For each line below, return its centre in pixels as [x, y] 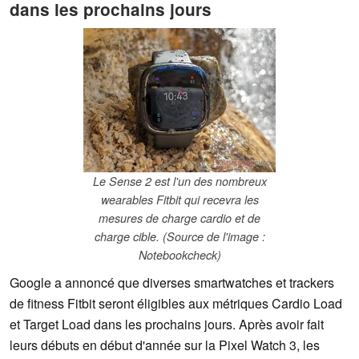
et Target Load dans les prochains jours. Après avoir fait [167, 325]
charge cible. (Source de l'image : [179, 237]
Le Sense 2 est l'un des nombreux [179, 182]
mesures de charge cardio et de [179, 218]
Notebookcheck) [179, 255]
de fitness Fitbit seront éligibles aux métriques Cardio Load [176, 304]
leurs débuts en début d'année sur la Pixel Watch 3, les [165, 345]
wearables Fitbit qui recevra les [179, 200]
